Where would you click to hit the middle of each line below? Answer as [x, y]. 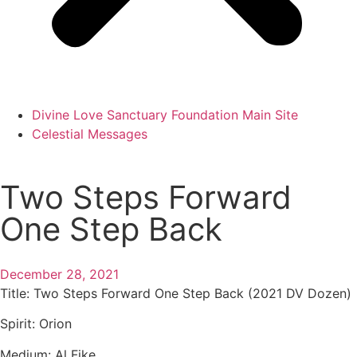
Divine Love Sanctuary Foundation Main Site [165, 115]
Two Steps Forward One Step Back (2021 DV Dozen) [192, 293]
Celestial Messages [90, 134]
